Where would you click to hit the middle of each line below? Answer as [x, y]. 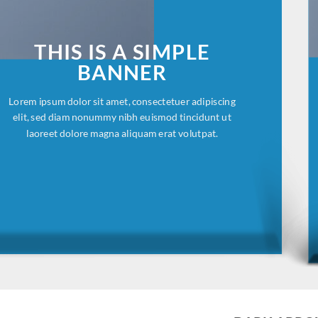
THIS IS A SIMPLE [122, 52]
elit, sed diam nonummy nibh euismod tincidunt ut [122, 117]
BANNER [122, 72]
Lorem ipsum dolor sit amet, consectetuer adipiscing [122, 101]
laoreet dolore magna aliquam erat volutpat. [122, 133]
